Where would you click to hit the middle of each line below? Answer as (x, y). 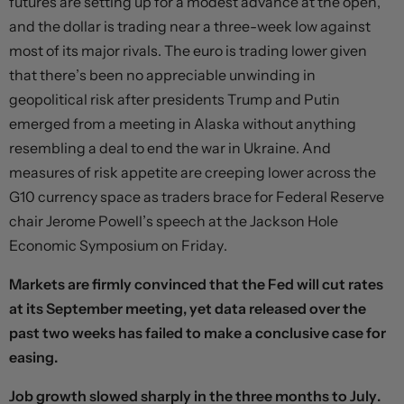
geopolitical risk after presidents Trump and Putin (174, 99)
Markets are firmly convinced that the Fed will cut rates (196, 284)
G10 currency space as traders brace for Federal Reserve (197, 196)
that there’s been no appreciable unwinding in (162, 74)
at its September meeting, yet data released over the (188, 308)
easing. (33, 357)
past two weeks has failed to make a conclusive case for (197, 332)
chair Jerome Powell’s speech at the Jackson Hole (174, 220)
